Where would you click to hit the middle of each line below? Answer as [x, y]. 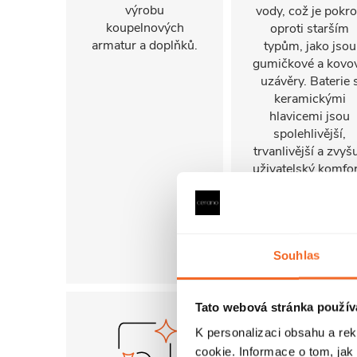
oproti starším [310, 29]
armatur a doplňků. [145, 45]
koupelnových [145, 28]
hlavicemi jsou [310, 116]
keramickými [310, 99]
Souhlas [296, 255]
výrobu [145, 10]
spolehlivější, [310, 134]
